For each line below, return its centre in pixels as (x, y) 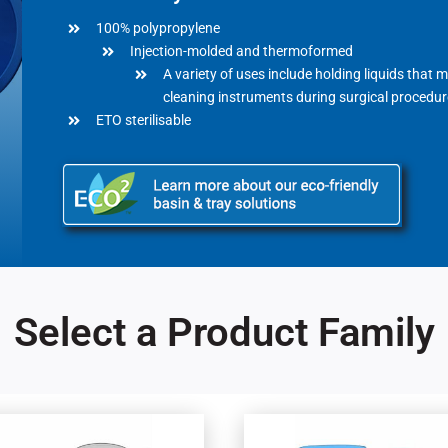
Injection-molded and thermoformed (241, 51)
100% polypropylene (157, 28)
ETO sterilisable (143, 120)
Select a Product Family (224, 332)
